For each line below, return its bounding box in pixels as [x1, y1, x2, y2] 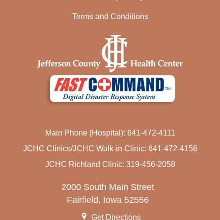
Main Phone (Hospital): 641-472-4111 [45, 129, 175, 137]
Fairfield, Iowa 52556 [67, 195, 149, 205]
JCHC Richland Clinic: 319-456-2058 [45, 160, 175, 169]
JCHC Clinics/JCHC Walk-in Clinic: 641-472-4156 [23, 144, 197, 153]
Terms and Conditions [72, 12, 148, 21]
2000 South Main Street [61, 182, 155, 192]
